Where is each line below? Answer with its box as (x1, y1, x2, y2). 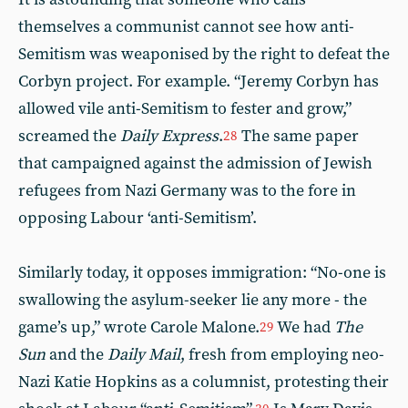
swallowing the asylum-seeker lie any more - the (18, 289, 367, 311)
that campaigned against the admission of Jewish (18, 152, 372, 174)
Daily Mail (107, 343, 180, 365)
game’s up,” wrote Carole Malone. (18, 316, 260, 338)
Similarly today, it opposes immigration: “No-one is (18, 261, 386, 283)
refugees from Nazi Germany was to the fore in (18, 179, 356, 201)
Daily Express (120, 125, 219, 147)
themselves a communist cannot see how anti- (18, 15, 354, 37)
